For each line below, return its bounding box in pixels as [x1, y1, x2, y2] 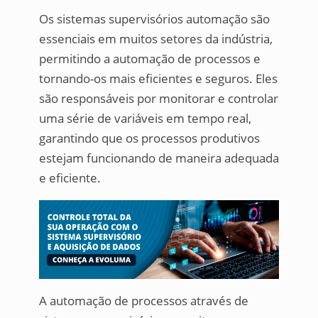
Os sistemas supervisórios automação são [38, 11, 270, 28]
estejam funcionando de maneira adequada [38, 150, 279, 167]
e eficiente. [38, 170, 101, 187]
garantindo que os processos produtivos [38, 130, 260, 147]
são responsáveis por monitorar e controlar [38, 90, 278, 107]
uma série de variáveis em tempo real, [38, 110, 251, 127]
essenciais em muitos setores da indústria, [38, 31, 273, 48]
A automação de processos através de [38, 292, 248, 309]
